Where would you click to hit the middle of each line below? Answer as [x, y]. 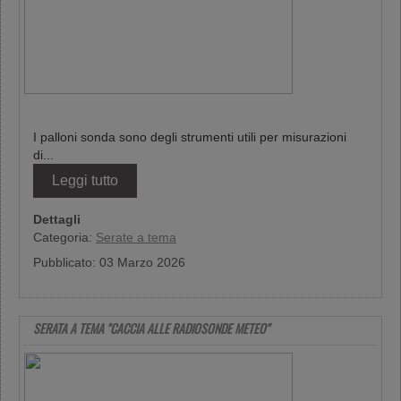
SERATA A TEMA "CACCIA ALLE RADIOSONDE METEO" [151, 328]
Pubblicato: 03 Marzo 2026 [109, 262]
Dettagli [57, 219]
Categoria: [64, 237]
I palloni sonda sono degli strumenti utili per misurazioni [190, 137]
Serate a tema [136, 237]
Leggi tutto [85, 180]
